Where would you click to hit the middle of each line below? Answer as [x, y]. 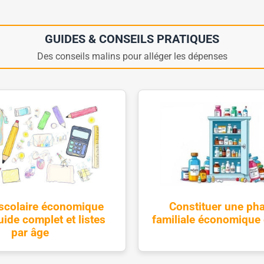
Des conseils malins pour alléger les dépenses [132, 56]
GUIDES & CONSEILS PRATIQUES [132, 39]
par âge [30, 232]
